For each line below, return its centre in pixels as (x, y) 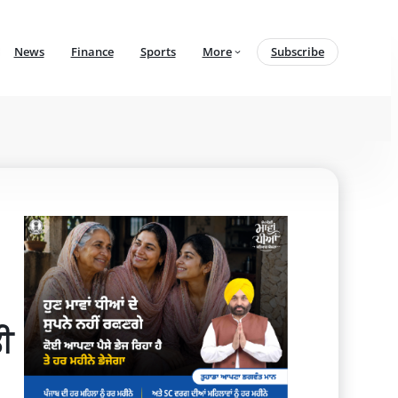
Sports (158, 51)
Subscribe (297, 51)
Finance (92, 51)
